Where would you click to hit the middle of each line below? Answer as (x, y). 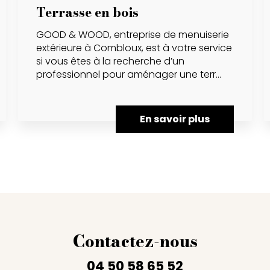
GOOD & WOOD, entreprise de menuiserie (132, 34)
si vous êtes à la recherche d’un (110, 61)
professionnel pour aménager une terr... (128, 74)
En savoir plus (175, 119)
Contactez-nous (135, 241)
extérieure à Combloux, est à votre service (134, 48)
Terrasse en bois (87, 12)
